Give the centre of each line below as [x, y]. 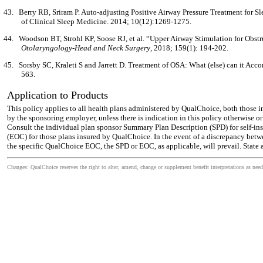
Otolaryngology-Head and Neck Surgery [86, 48]
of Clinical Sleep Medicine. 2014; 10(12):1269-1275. [106, 21]
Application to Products [58, 95]
